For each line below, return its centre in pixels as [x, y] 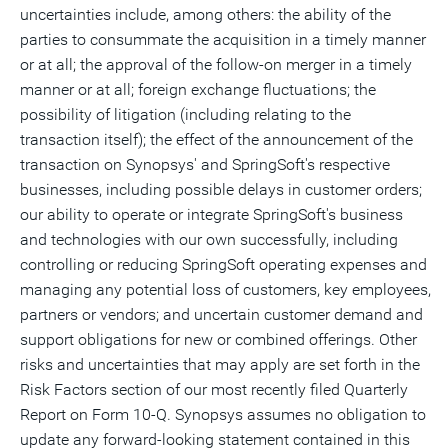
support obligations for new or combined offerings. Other [218, 339]
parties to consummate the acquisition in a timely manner [223, 39]
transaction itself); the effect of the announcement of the [216, 139]
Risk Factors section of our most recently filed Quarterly [214, 389]
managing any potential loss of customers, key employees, [225, 289]
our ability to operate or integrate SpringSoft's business [211, 214]
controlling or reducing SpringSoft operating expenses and [223, 264]
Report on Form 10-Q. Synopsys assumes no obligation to [223, 414]
